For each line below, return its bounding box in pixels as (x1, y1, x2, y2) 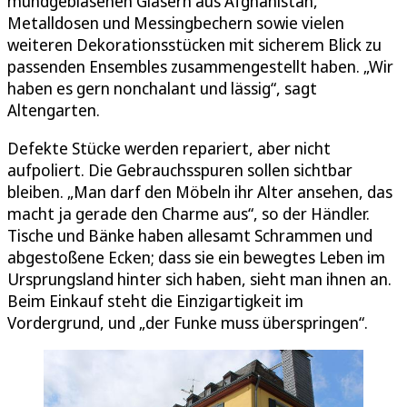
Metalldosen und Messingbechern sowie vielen (7, 12, 344, 35)
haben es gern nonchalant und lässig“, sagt (7, 77, 317, 100)
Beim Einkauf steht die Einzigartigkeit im (7, 290, 303, 313)
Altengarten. (7, 99, 100, 122)
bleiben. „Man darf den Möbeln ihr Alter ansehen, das (7, 181, 392, 203)
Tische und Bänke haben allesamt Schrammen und (7, 224, 372, 247)
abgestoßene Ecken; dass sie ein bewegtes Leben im (7, 246, 385, 269)
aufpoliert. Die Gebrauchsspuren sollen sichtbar (7, 159, 352, 182)
